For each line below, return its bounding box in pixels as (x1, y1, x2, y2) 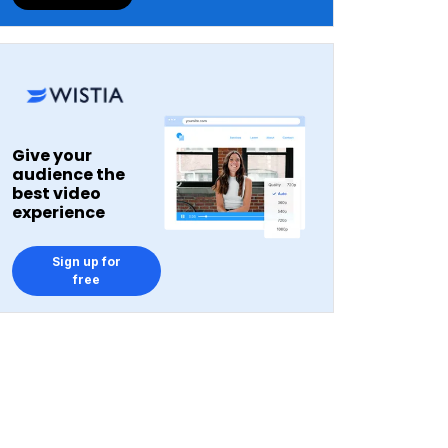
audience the (12, 163, 125, 186)
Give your (12, 144, 92, 167)
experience (12, 201, 105, 224)
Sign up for (51, 254, 121, 269)
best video (12, 182, 101, 205)
